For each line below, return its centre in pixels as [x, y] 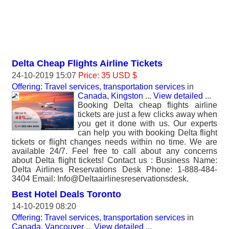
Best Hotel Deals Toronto [66, 194]
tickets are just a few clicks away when [147, 114]
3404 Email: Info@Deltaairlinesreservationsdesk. [100, 179]
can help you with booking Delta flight [147, 133]
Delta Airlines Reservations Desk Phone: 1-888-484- [114, 169]
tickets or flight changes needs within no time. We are [114, 142]
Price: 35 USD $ [108, 75]
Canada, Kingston [110, 96]
